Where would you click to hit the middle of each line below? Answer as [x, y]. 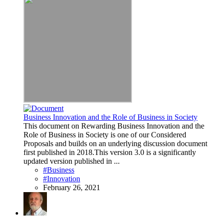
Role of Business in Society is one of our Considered [105, 135]
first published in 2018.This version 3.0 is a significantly [110, 153]
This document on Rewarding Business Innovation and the [114, 126]
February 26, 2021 [72, 188]
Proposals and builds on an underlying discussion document [115, 144]
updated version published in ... [72, 161]
